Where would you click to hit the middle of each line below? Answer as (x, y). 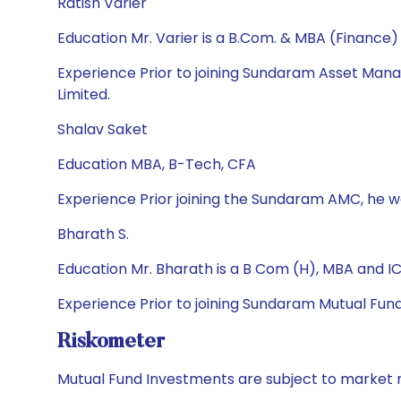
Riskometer (111, 342)
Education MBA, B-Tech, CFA (157, 164)
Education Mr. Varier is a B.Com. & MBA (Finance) (228, 38)
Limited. (84, 94)
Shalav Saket (102, 129)
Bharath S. (93, 234)
